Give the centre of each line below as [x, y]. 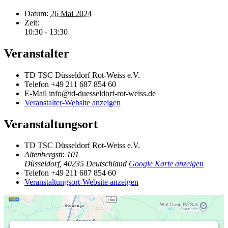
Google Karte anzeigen [166, 164]
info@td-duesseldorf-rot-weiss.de [102, 93]
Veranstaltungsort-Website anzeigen [81, 182]
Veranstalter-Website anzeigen [73, 102]
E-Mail [37, 93]
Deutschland [106, 164]
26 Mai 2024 [71, 13]
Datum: [36, 13]
